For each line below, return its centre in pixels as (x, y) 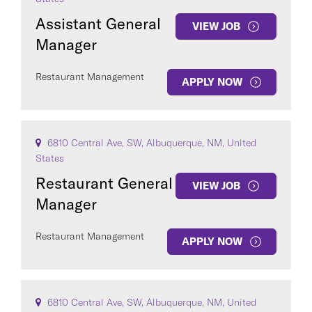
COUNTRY (63, 104)
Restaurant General (104, 183)
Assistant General (98, 24)
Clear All (40, 192)
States (50, 158)
